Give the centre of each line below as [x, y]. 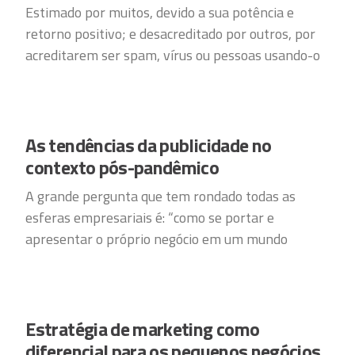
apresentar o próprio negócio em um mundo [157, 239]
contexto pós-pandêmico [122, 167]
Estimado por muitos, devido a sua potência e [160, 12]
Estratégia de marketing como [143, 329]
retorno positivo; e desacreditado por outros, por [171, 34]
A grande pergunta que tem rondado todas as [161, 196]
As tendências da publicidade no [149, 145]
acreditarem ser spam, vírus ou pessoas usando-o [173, 55]
